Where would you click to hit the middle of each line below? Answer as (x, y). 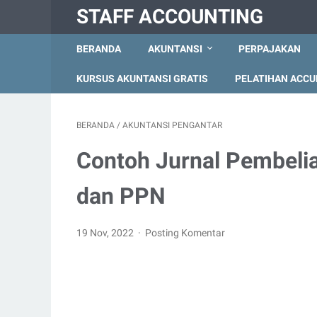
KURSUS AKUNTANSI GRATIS (142, 79)
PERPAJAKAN (270, 49)
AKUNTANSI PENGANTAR (172, 125)
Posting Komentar (185, 233)
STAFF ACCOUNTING (170, 17)
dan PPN (121, 196)
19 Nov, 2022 (106, 233)
